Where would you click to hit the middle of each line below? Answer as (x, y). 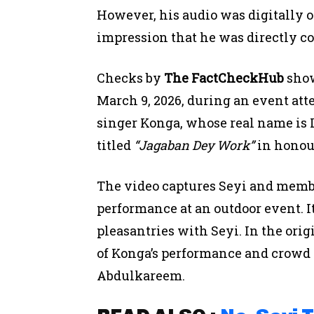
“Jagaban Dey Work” (194, 145)
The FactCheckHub (224, 77)
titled (115, 145)
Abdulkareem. (141, 275)
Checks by (130, 77)
